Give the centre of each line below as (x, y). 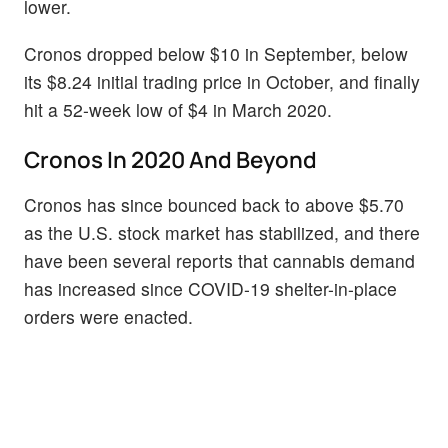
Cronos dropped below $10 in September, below (216, 54)
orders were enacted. (108, 316)
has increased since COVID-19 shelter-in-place (210, 288)
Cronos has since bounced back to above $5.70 (214, 204)
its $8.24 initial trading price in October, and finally (222, 82)
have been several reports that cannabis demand (219, 260)
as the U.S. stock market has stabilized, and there (222, 232)
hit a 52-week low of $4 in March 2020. (178, 110)
